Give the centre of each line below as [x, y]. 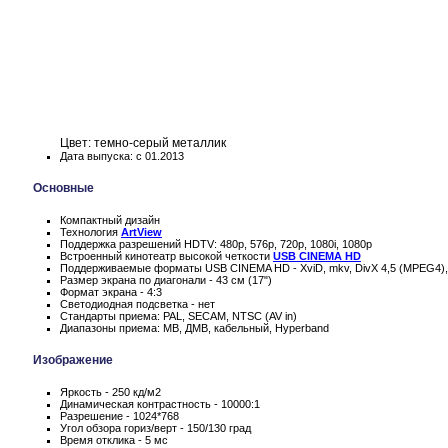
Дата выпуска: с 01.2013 [122, 156]
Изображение [73, 359]
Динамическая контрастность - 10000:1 [160, 403]
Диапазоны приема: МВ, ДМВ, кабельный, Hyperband [194, 327]
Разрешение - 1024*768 [119, 415]
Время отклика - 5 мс [114, 439]
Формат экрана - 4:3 [111, 291]
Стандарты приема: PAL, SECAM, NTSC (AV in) [178, 315]
